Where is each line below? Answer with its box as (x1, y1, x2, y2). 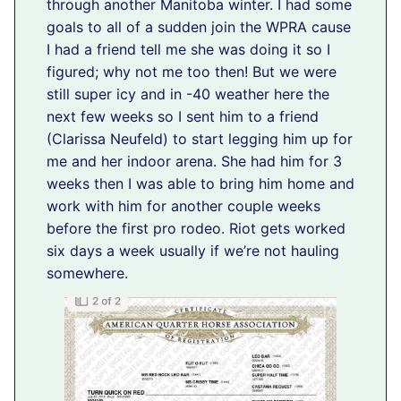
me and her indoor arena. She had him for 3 (47, 151, 342, 170)
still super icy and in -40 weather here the (47, 84, 329, 103)
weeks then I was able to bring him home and (47, 174, 354, 192)
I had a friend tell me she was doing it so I (47, 39, 330, 58)
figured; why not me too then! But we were (47, 62, 337, 81)
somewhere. (47, 263, 128, 282)
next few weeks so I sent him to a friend (47, 107, 319, 125)
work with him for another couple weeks (47, 196, 320, 215)
